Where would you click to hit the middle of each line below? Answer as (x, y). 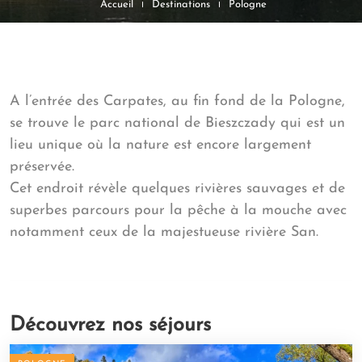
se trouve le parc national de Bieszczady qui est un (177, 123)
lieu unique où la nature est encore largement (160, 145)
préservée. (42, 167)
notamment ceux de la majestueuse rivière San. (166, 232)
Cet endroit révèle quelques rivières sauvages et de (177, 189)
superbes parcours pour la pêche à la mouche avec (178, 210)
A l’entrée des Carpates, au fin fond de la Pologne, (177, 101)
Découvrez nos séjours (110, 325)
